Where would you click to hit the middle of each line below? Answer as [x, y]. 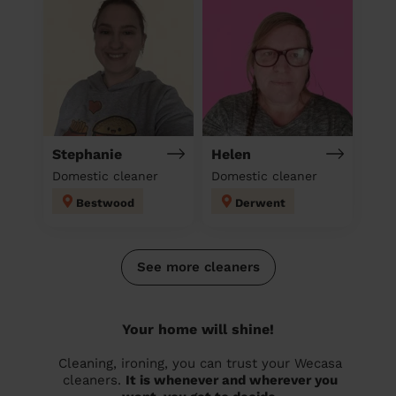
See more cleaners [198, 267]
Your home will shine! [198, 329]
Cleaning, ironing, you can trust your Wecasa [200, 363]
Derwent [260, 202]
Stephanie [87, 154]
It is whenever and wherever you [232, 380]
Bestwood [105, 202]
